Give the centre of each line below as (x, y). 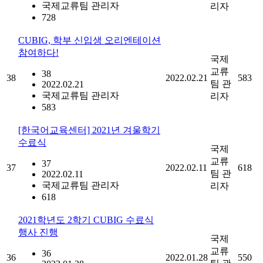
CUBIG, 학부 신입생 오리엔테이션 (90, 40)
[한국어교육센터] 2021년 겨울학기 (89, 130)
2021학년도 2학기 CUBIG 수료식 (86, 220)
